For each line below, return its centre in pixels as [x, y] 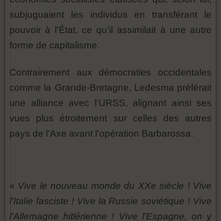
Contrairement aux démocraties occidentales [110, 73]
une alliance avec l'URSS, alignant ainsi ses [110, 103]
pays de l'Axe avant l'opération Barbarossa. [101, 134]
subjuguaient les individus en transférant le [110, 15]
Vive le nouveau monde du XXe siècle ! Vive [115, 186]
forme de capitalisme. [55, 45]
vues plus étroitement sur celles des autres [110, 118]
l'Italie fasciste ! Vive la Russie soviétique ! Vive [110, 201]
